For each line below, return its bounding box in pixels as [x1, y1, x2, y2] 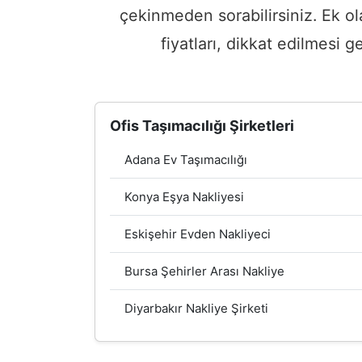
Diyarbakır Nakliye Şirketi [124, 300, 268, 316]
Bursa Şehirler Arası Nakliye [124, 263, 284, 279]
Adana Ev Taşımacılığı [124, 151, 247, 167]
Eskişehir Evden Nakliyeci [124, 225, 271, 242]
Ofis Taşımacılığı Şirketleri [110, 116, 294, 134]
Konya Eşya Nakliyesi [124, 188, 244, 204]
